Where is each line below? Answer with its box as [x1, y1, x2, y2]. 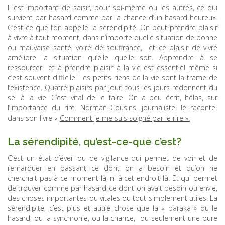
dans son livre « [8, 113, 60, 123]
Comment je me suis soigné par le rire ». [60, 113, 190, 123]
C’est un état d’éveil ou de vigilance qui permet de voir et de [8, 153, 217, 163]
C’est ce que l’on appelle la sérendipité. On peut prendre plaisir [8, 22, 217, 32]
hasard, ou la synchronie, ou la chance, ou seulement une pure [8, 213, 217, 223]
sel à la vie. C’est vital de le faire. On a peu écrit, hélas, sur [8, 92, 217, 102]
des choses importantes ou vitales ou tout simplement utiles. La [8, 193, 217, 203]
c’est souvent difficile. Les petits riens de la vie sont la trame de [8, 72, 217, 82]
